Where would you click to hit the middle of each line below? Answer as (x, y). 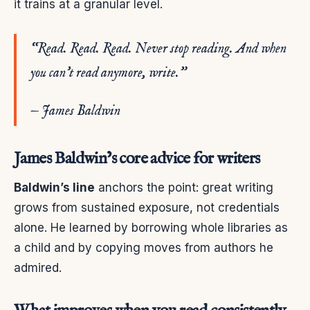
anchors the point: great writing (184, 187)
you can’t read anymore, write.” (108, 73)
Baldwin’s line (54, 187)
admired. (38, 267)
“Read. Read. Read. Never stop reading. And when (158, 48)
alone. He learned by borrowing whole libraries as (151, 227)
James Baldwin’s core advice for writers (137, 158)
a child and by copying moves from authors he (144, 247)
